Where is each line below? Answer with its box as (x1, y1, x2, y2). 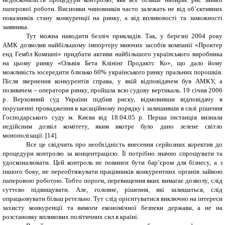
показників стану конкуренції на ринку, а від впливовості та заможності (3, 14, 222, 22)
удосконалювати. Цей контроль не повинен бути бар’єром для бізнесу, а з (3, 158, 222, 166)
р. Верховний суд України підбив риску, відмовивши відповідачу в (3, 95, 222, 103)
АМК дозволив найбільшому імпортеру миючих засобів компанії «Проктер (3, 41, 222, 49)
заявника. (3, 23, 29, 31)
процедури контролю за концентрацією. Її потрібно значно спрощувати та (3, 149, 222, 157)
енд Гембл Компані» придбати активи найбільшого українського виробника (3, 50, 222, 58)
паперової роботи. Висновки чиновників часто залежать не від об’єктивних (3, 5, 222, 13)
